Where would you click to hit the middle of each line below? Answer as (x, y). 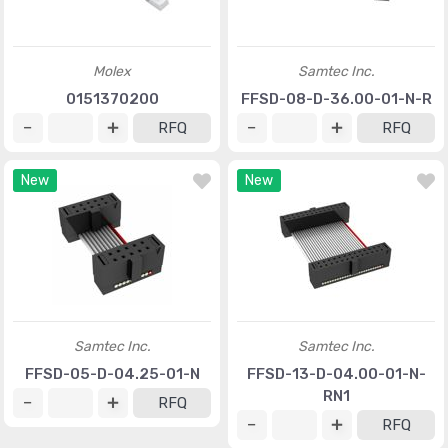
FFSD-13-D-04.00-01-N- (336, 374)
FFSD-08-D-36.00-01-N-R (336, 99)
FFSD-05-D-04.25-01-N (112, 374)
